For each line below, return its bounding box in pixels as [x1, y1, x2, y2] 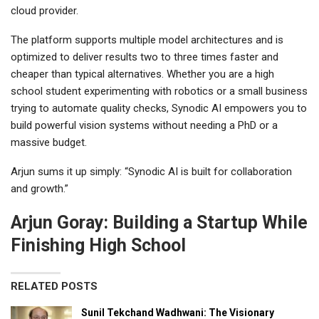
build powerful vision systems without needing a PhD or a [11, 118, 278, 132]
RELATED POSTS [11, 279, 98, 293]
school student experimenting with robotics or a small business [11, 84, 308, 98]
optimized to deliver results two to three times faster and [11, 50, 278, 63]
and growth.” [11, 182, 68, 195]
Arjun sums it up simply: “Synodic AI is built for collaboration [11, 164, 292, 178]
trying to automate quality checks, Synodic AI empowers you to [11, 101, 307, 115]
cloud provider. [11, 4, 78, 17]
